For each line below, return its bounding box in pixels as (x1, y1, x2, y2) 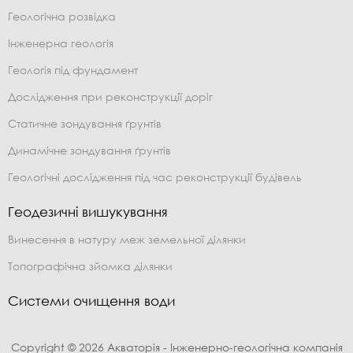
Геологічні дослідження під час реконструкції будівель (8, 169, 302, 184)
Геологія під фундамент (8, 62, 138, 76)
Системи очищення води (8, 292, 175, 309)
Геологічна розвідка (8, 9, 116, 23)
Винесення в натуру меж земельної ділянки (8, 232, 246, 246)
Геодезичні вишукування (8, 203, 168, 220)
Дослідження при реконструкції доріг (8, 89, 213, 103)
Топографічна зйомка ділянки (8, 258, 173, 273)
